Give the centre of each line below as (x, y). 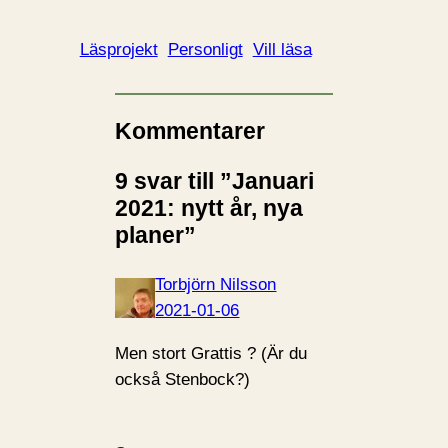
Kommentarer (190, 131)
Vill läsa (282, 49)
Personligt (205, 49)
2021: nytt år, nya (209, 208)
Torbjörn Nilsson (216, 285)
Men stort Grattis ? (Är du (211, 354)
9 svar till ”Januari (215, 181)
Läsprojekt (118, 49)
